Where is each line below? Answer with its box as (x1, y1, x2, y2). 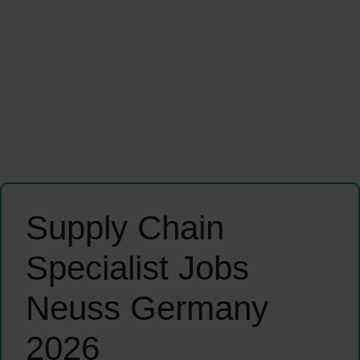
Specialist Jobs (26, 249, 249, 288)
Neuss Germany (26, 289, 268, 328)
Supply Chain (26, 209, 224, 247)
